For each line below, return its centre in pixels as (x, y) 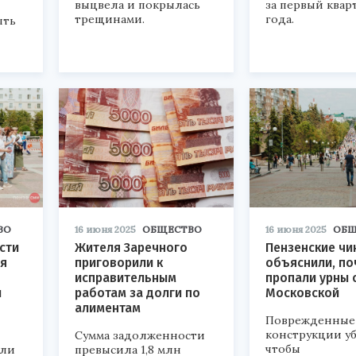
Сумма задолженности (140, 335)
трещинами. (110, 19)
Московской (302, 293)
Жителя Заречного (131, 248)
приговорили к (119, 263)
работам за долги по (137, 293)
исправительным (126, 278)
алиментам (108, 308)
